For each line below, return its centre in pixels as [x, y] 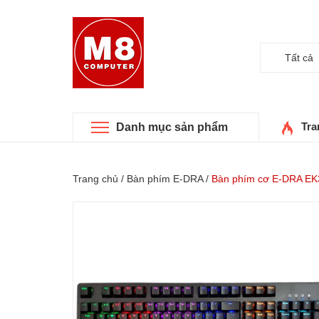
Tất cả [299, 58]
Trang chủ [95, 179]
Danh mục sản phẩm [172, 127]
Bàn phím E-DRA [165, 179]
